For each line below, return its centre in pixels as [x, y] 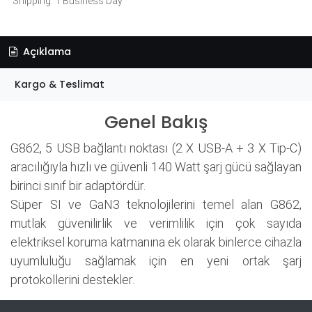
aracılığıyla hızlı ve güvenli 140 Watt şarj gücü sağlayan [156, 166]
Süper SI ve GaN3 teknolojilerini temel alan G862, [156, 204]
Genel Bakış [156, 122]
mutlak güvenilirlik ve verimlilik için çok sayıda [156, 223]
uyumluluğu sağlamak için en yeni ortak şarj [156, 260]
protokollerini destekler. [72, 279]
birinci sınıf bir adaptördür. [78, 185]
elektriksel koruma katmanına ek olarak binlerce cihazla [156, 242]
